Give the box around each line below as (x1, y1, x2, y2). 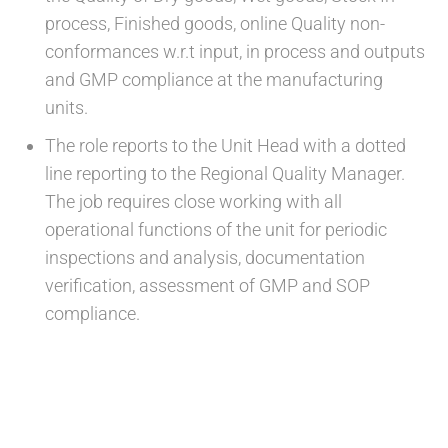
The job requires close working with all (45, 191, 342, 212)
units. (45, 97, 88, 118)
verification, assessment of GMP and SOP (45, 275, 370, 296)
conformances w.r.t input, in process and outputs (45, 41, 425, 62)
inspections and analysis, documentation (45, 247, 365, 268)
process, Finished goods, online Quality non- (45, 13, 385, 34)
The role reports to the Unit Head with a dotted (45, 135, 406, 156)
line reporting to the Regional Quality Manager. (45, 163, 405, 184)
